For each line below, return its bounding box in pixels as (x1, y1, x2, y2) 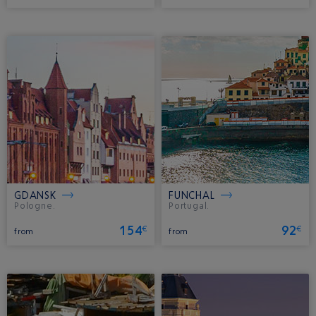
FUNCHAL (169, 189, 215, 202)
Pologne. (14, 200, 56, 212)
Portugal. (169, 200, 210, 212)
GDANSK (14, 189, 56, 202)
